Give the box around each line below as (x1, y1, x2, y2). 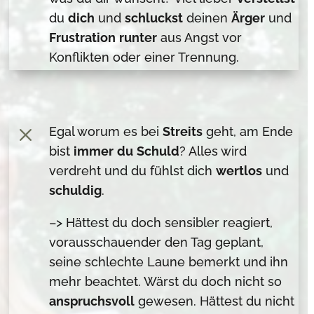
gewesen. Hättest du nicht (135, 294, 295, 309)
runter (119, 29, 158, 45)
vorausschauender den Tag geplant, (49, 235, 264, 250)
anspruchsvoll (49, 294, 135, 309)
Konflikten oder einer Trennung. (49, 49, 243, 64)
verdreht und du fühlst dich (49, 163, 217, 179)
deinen (183, 10, 232, 25)
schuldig (49, 183, 102, 198)
